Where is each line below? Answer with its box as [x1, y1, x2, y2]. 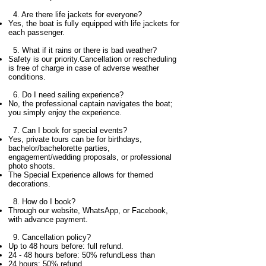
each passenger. [8, 28, 65, 37]
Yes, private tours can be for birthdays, [8, 135, 142, 144]
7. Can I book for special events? [8, 126, 127, 135]
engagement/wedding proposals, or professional [8, 153, 172, 161]
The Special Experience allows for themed [8, 170, 153, 179]
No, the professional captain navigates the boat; [8, 99, 173, 108]
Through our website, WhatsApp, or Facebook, [8, 206, 168, 215]
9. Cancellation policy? [8, 233, 91, 242]
